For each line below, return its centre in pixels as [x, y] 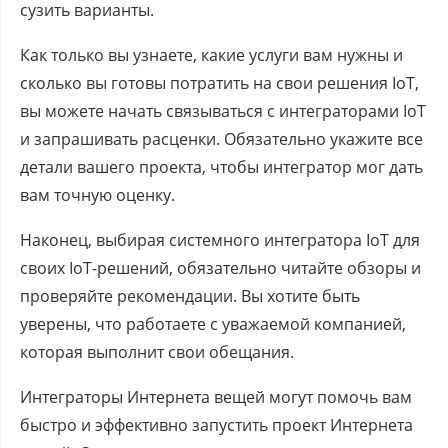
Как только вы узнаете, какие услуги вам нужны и [211, 54]
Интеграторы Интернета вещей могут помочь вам [216, 396]
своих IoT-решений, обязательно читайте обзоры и [220, 267]
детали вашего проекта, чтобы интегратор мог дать [221, 166]
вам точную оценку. [97, 194]
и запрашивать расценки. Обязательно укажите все [221, 138]
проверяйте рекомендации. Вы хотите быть [190, 295]
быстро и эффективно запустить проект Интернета [216, 424]
